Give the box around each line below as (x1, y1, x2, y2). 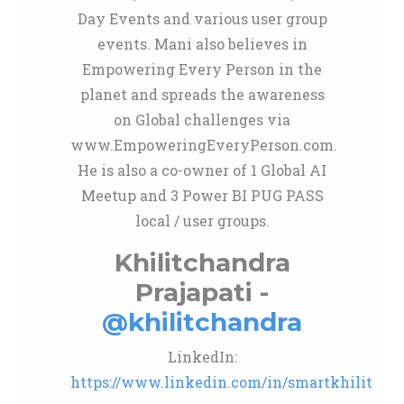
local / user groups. (134, 211, 270, 230)
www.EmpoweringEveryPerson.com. (70, 135, 337, 154)
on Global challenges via (114, 110, 290, 129)
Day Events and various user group (77, 9, 327, 28)
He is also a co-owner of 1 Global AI (78, 161, 326, 179)
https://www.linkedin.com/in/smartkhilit (70, 372, 372, 391)
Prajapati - (135, 277, 269, 308)
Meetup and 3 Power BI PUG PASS (80, 186, 324, 205)
